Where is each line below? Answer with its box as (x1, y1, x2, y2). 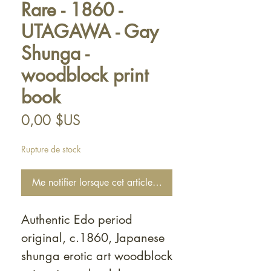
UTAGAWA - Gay (21, 19, 158, 44)
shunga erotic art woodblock (21, 248, 172, 264)
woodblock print (21, 63, 148, 87)
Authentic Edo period (21, 212, 132, 227)
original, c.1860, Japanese (21, 230, 165, 246)
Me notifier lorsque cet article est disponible (31, 176, 212, 189)
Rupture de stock (21, 143, 81, 155)
